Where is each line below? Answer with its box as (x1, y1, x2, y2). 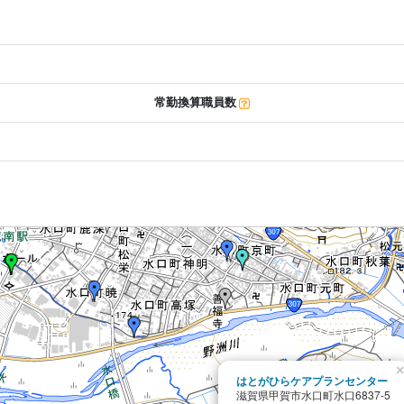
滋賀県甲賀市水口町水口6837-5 (236, 387, 391, 402)
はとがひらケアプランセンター (236, 372, 389, 389)
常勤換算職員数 (153, 96, 239, 109)
